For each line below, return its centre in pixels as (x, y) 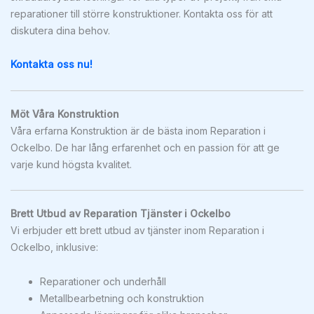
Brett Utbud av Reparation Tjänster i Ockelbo (121, 213)
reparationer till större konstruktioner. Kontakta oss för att (142, 13)
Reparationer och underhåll (103, 281)
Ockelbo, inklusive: (54, 247)
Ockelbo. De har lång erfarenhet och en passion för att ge (145, 147)
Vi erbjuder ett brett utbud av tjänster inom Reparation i (137, 230)
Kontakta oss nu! (52, 64)
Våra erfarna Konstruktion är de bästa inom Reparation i (138, 130)
